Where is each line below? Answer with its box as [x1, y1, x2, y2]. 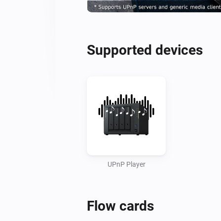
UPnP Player [107, 160, 146, 168]
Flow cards [87, 197, 154, 214]
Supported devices [87, 41, 203, 58]
